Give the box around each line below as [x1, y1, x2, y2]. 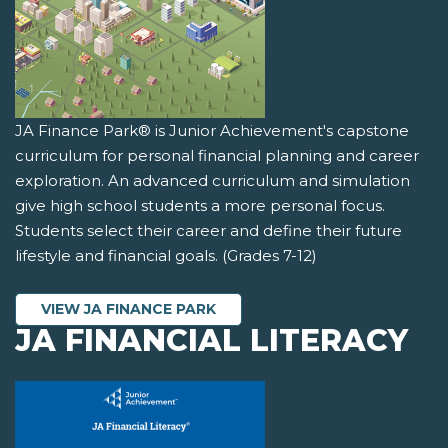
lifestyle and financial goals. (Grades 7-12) [15, 246, 317, 266]
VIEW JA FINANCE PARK [41, 300, 216, 319]
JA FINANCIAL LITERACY [15, 322, 408, 360]
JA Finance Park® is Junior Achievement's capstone [15, 121, 409, 141]
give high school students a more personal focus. [15, 196, 385, 216]
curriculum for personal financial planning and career [15, 146, 419, 166]
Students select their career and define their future [15, 221, 402, 241]
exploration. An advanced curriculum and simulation [15, 171, 410, 191]
